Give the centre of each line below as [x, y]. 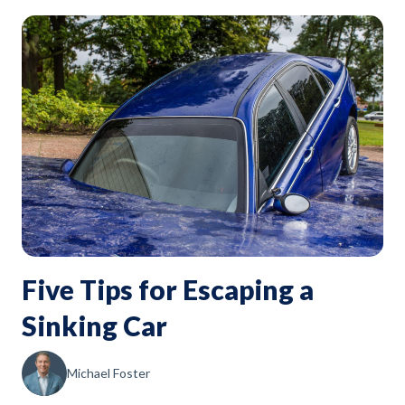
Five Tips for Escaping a [168, 289]
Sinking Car [94, 325]
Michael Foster [108, 372]
